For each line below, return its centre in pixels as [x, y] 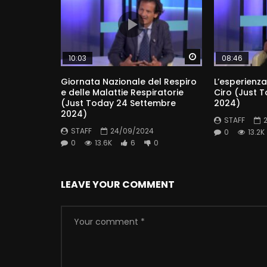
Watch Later [222, 57]
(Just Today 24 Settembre [118, 103]
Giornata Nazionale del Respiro [129, 81]
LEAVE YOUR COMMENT [118, 185]
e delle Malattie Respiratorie [122, 92]
